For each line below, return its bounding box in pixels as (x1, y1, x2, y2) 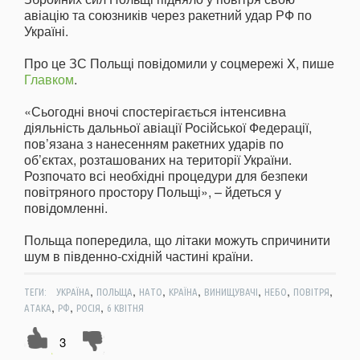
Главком (24, 69, 74, 88)
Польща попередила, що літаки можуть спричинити (24, 230, 330, 249)
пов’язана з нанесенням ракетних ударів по (24, 133, 284, 153)
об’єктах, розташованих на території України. (24, 149, 292, 169)
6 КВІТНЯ (107, 301, 144, 313)
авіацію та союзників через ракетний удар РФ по (24, 5, 312, 24)
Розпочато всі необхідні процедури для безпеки (24, 166, 308, 185)
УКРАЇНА (55, 285, 90, 297)
